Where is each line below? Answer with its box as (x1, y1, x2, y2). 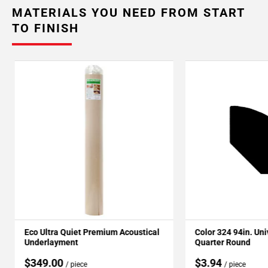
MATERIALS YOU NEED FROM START (12, 5, 245, 20)
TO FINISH (12, 21, 79, 35)
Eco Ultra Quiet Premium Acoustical (24, 227, 160, 237)
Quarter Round (194, 237, 251, 247)
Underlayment (24, 237, 78, 247)
